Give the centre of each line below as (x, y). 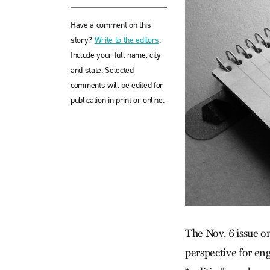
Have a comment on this (111, 25)
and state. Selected (102, 70)
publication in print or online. (118, 100)
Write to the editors (127, 40)
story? (83, 40)
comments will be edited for (117, 85)
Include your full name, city (116, 55)
